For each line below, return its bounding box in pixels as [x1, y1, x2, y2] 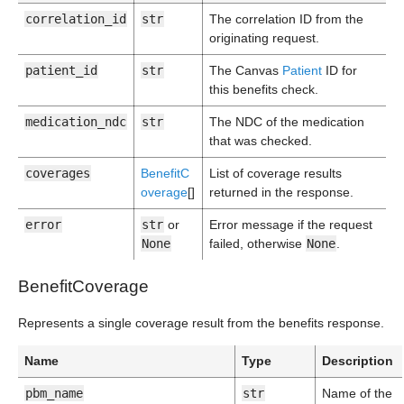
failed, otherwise [209, 236, 306, 251]
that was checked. [209, 133, 312, 148]
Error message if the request [209, 217, 372, 232]
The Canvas [209, 63, 282, 78]
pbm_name [25, 386, 83, 400]
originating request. [209, 31, 319, 45]
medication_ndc [25, 115, 126, 129]
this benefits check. [209, 82, 318, 96]
